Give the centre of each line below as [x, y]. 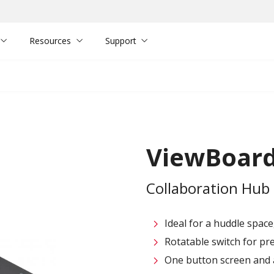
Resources [50, 41]
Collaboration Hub [208, 188]
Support [120, 41]
